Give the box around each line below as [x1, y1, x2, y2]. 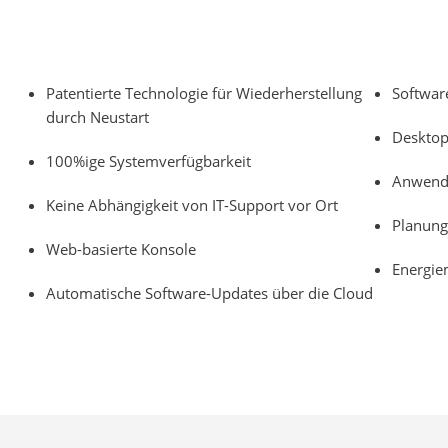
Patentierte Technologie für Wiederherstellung [45, 83, 362, 103]
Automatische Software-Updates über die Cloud [45, 283, 373, 303]
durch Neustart [45, 107, 149, 127]
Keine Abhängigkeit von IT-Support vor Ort [45, 195, 338, 215]
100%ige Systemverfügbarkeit [45, 151, 251, 171]
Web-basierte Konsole [45, 239, 196, 259]
